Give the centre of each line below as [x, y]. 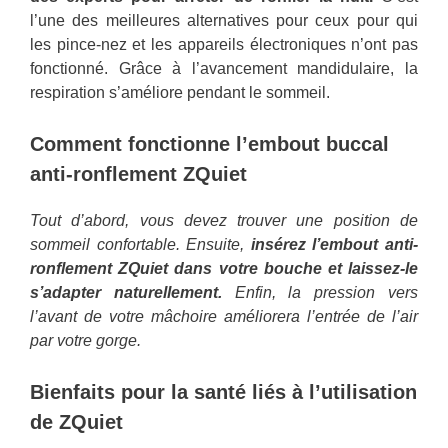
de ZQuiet [76, 422]
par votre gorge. [85, 341]
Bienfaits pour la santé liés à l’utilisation [223, 392]
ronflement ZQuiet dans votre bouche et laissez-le [224, 269]
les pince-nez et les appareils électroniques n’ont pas [224, 45]
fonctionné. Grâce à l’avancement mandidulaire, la [224, 69]
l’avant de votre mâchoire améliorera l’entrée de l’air [224, 317]
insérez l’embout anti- [334, 245]
